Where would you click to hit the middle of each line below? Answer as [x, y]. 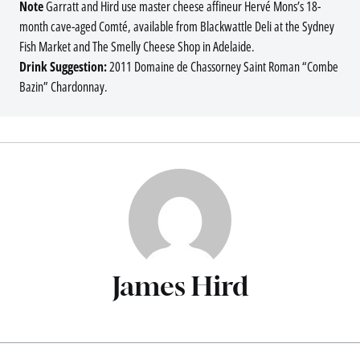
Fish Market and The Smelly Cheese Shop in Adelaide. [137, 47]
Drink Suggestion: [64, 67]
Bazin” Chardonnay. [63, 87]
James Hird [180, 286]
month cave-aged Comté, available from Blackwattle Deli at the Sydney [177, 27]
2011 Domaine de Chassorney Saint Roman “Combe [224, 67]
